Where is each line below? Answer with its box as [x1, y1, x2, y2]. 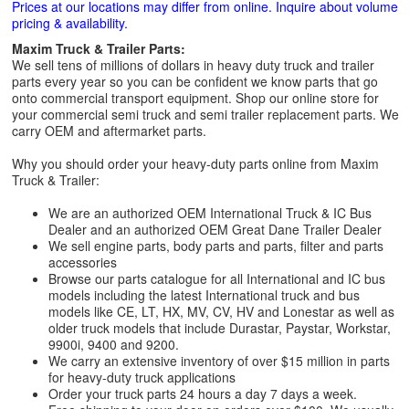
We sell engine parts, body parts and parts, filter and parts [48, 236, 383, 255]
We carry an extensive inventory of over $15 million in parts [48, 351, 390, 370]
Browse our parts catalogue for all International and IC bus [48, 269, 385, 288]
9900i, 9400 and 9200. [48, 335, 179, 353]
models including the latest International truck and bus [48, 286, 360, 304]
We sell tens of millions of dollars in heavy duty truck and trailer [12, 56, 374, 74]
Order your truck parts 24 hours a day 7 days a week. [48, 384, 357, 403]
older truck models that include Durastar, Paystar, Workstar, [48, 319, 391, 337]
